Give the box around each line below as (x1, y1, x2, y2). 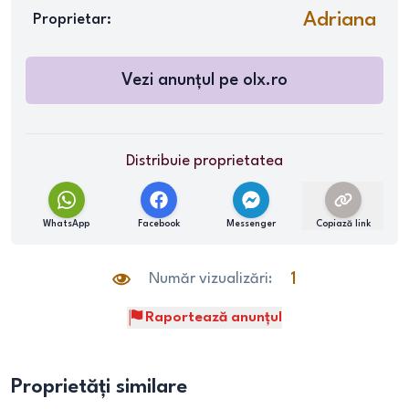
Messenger (225, 219, 276, 228)
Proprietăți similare (11, 377, 187, 397)
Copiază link (315, 219, 371, 228)
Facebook (137, 219, 180, 228)
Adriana (303, 10, 376, 30)
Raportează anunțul (145, 310, 282, 325)
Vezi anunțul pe (121, 72, 243, 89)
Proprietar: (33, 12, 111, 27)
